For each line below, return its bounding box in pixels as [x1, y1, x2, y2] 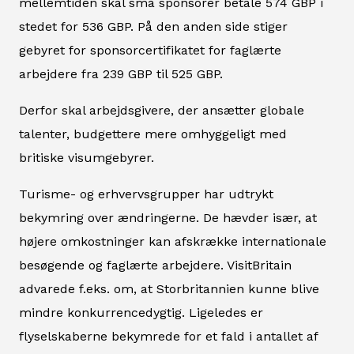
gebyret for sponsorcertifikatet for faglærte [19, 43, 281, 58]
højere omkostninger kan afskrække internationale [19, 234, 326, 250]
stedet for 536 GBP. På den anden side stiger [19, 19, 288, 35]
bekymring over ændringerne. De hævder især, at [19, 210, 317, 226]
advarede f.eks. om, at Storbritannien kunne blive [19, 281, 319, 297]
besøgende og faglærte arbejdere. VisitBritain [19, 258, 292, 273]
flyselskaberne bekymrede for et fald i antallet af [19, 329, 318, 345]
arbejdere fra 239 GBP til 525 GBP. [19, 66, 223, 82]
